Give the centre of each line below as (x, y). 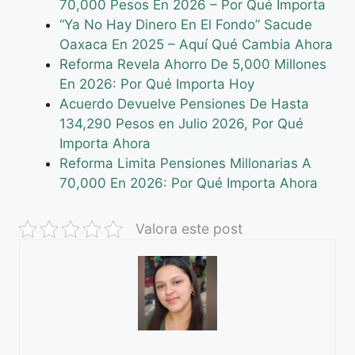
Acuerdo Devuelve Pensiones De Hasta (184, 103)
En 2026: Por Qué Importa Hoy (157, 84)
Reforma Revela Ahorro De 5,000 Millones (193, 64)
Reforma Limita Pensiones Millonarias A (185, 163)
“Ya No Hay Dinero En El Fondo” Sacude (186, 24)
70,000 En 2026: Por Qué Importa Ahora (189, 183)
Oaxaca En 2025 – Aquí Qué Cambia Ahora (196, 44)
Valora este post (189, 228)
